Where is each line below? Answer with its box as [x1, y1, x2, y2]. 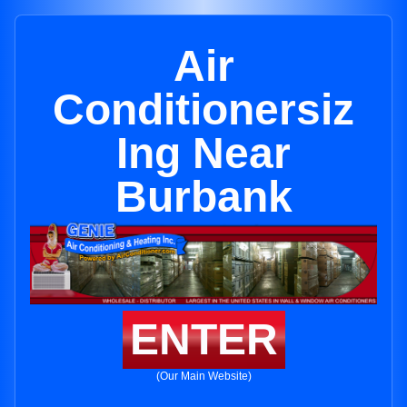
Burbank [114, 173, 293, 221]
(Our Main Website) [155, 370, 252, 383]
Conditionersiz [53, 85, 354, 134]
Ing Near [116, 129, 291, 177]
